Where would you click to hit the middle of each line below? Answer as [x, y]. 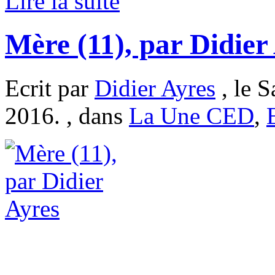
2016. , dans [67, 115]
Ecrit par [50, 88]
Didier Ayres [155, 88]
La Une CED [192, 115]
